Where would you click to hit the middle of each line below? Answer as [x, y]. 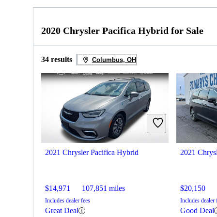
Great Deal [62, 211]
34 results [57, 60]
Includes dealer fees [68, 201]
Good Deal [197, 211]
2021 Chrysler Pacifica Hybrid [92, 153]
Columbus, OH [114, 60]
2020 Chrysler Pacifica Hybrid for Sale [122, 31]
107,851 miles [103, 188]
